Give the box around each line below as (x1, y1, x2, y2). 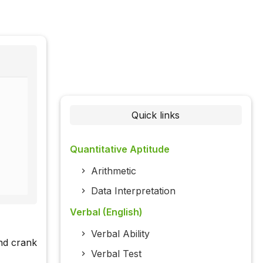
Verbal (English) (69, 206, 143, 218)
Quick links (131, 109, 180, 122)
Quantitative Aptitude (69, 143, 170, 156)
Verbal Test (90, 248, 141, 260)
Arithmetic (90, 165, 136, 177)
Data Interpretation (90, 185, 176, 197)
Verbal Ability (90, 228, 150, 240)
